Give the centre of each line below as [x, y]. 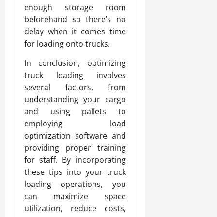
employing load [75, 123]
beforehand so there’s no [75, 19]
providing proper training [75, 147]
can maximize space [75, 196]
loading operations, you [75, 184]
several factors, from [75, 87]
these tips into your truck [75, 172]
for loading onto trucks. [67, 43]
